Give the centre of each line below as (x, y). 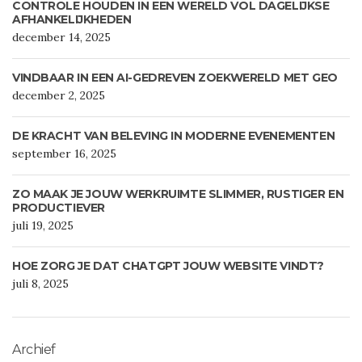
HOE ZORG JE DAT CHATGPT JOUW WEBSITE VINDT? (168, 266)
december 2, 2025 (59, 96)
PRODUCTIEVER (59, 208)
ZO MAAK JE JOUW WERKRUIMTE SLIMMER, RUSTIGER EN (178, 194)
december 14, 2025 (61, 38)
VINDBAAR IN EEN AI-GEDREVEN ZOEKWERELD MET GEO (175, 78)
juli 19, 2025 (43, 226)
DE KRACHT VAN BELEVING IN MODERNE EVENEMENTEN (174, 136)
